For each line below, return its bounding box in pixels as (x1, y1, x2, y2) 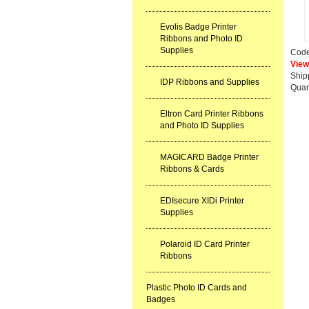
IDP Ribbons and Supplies (160, 77, 259, 87)
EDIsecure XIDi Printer (160, 196, 244, 206)
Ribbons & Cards (160, 164, 224, 174)
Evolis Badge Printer (160, 22, 237, 32)
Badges (146, 295, 175, 304)
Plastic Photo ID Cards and (146, 283, 247, 292)
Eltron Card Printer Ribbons (160, 109, 263, 119)
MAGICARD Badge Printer (160, 152, 259, 162)
